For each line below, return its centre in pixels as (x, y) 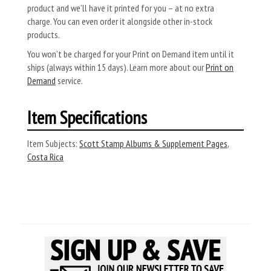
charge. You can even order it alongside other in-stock (120, 21)
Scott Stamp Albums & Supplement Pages (153, 143)
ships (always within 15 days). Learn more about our (116, 67)
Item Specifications (87, 117)
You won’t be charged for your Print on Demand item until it (131, 54)
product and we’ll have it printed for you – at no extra (121, 8)
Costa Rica (45, 157)
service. (69, 80)
